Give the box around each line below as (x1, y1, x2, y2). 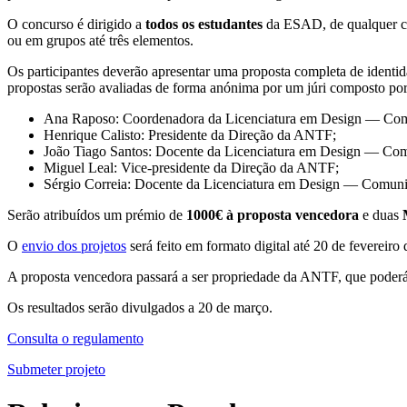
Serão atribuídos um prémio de (7, 206, 186, 223)
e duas (359, 206, 402, 223)
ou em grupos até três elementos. (7, 32, 194, 48)
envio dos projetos (22, 237, 126, 253)
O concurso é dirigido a (7, 15, 145, 32)
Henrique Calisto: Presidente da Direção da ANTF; (44, 126, 336, 143)
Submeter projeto (7, 361, 105, 377)
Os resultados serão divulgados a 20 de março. (7, 299, 273, 315)
